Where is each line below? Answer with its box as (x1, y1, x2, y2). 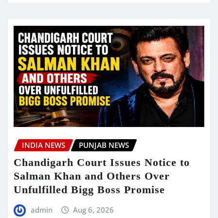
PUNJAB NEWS (79, 140, 129, 150)
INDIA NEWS (22, 140, 65, 150)
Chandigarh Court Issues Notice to (14, 156, 190, 169)
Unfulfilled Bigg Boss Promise (14, 183, 165, 196)
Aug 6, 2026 (73, 205, 114, 215)
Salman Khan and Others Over (14, 170, 170, 182)
